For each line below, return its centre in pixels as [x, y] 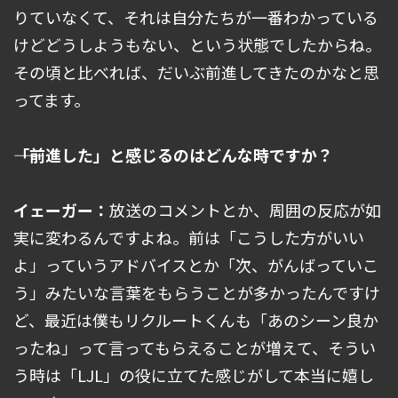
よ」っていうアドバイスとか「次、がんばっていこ [196, 265]
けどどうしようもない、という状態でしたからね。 [197, 45]
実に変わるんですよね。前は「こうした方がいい [189, 238]
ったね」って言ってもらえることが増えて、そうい [195, 348]
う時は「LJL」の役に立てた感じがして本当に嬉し [194, 375]
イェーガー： [61, 210]
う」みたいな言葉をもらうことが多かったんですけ [197, 293]
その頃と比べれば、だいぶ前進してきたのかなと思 [196, 72]
